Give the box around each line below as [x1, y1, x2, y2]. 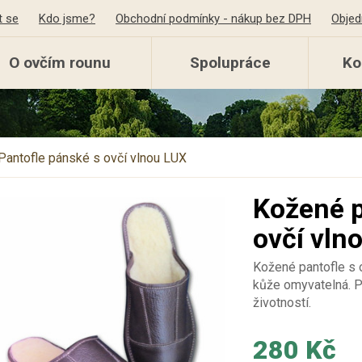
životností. [252, 295, 311, 310]
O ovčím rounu [9, 53, 111, 72]
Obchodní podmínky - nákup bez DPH [116, 11, 311, 26]
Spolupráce [189, 53, 271, 72]
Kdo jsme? [39, 11, 95, 26]
